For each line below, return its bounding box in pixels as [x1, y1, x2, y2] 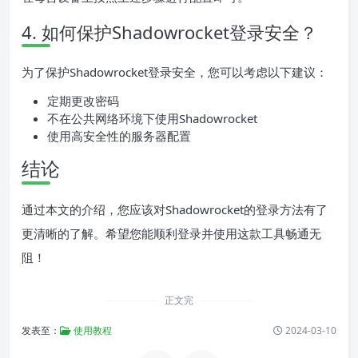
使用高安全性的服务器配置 [47, 128, 191, 145]
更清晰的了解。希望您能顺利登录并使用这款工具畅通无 [22, 225, 321, 242]
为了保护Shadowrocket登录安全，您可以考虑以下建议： [22, 64, 328, 81]
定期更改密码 [47, 93, 119, 109]
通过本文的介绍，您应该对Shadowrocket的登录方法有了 [22, 201, 328, 218]
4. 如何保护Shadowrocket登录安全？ [22, 20, 317, 45]
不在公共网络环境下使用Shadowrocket [47, 110, 257, 127]
